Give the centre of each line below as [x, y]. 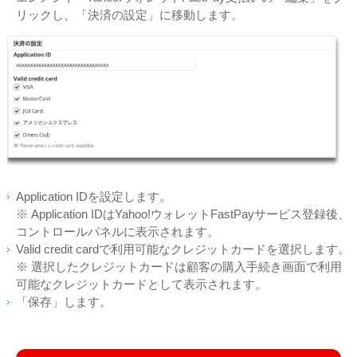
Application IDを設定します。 [94, 196]
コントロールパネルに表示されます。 [118, 231]
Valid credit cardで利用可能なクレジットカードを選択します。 [183, 249]
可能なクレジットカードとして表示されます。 [141, 284]
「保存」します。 [64, 302]
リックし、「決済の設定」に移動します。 [129, 16]
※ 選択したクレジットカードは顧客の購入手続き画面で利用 [179, 267]
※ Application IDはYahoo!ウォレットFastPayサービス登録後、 [183, 214]
